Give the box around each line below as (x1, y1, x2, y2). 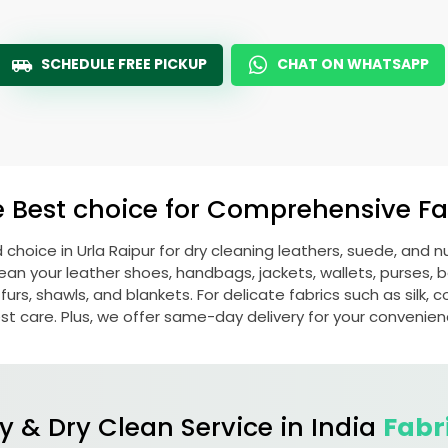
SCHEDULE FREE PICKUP (41, 54, 207, 74)
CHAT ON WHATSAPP (277, 54, 429, 74)
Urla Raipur (76, 240, 159, 261)
